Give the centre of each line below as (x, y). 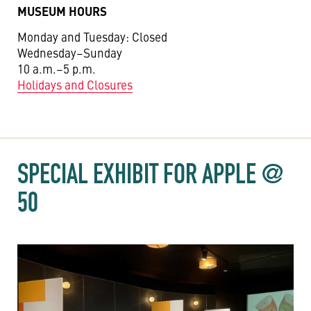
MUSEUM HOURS (62, 11)
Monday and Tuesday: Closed (92, 37)
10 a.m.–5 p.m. (57, 69)
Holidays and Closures (75, 85)
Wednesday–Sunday (70, 53)
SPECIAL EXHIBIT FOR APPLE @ (150, 174)
